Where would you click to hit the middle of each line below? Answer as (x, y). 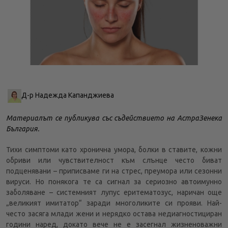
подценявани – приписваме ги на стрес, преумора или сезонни (114, 171)
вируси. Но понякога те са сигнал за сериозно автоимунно (114, 181)
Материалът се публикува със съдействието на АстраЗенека (114, 118)
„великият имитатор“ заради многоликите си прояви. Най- (114, 203)
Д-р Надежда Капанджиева (68, 95)
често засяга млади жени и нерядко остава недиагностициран (114, 213)
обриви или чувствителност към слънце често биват (114, 160)
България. (23, 129)
